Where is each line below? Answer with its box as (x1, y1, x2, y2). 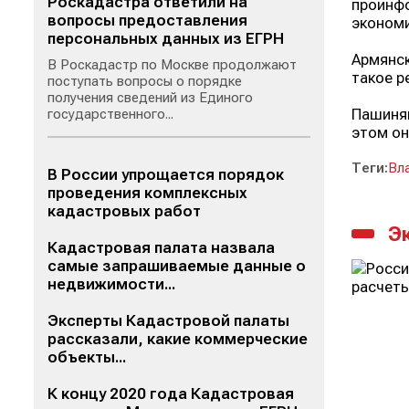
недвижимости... (47, 275, 175, 293)
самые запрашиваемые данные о (47, 257, 306, 275)
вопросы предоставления (47, 11, 247, 29)
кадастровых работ (47, 202, 201, 220)
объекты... (47, 348, 126, 366)
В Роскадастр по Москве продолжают (47, 57, 297, 73)
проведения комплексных (47, 184, 247, 202)
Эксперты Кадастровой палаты (47, 311, 289, 330)
